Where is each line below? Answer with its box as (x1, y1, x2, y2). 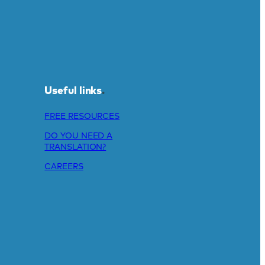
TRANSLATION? (44, 143, 106, 151)
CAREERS (44, 162, 83, 171)
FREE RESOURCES (44, 112, 120, 121)
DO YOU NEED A (44, 131, 113, 140)
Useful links (44, 85, 102, 96)
